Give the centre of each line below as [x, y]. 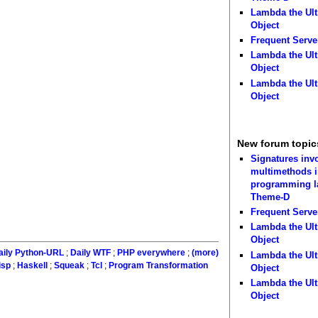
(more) [205, 253]
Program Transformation [158, 266]
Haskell [32, 266]
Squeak [69, 266]
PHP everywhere [152, 253]
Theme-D [270, 197]
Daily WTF [91, 253]
